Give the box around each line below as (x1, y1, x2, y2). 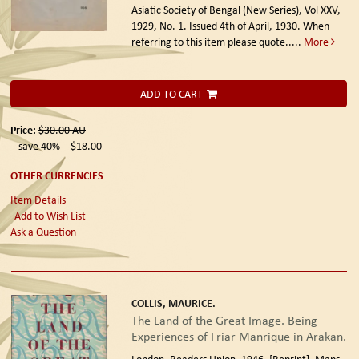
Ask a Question (10, 224, 76, 239)
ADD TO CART (140, 87, 203, 102)
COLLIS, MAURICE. (131, 295, 216, 310)
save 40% (18, 139, 60, 154)
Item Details (10, 192, 66, 207)
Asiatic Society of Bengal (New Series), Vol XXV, (131, 2, 341, 18)
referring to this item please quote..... (131, 34, 304, 50)
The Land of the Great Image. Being (131, 312, 317, 329)
